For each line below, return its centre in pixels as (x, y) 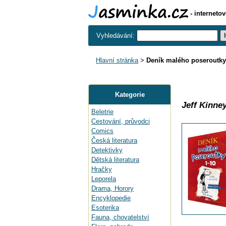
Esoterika (105, 208)
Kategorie (130, 95)
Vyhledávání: (117, 36)
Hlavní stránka (117, 60)
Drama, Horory (112, 188)
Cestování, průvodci (121, 121)
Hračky (102, 169)
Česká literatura (114, 140)
